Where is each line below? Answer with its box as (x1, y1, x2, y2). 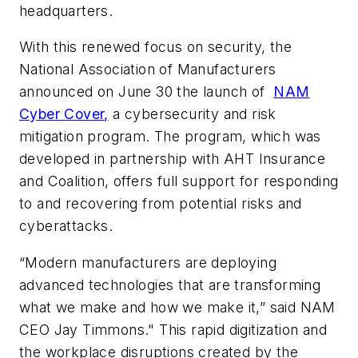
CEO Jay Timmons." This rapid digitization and (19, 320, 327, 338)
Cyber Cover (19, 105, 105, 123)
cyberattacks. (19, 217, 113, 235)
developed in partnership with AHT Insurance (19, 150, 326, 168)
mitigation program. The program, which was (19, 128, 321, 145)
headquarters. (19, 2, 113, 19)
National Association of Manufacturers (19, 61, 276, 78)
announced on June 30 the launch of (19, 83, 274, 101)
